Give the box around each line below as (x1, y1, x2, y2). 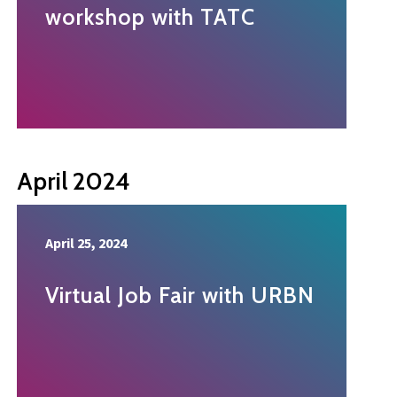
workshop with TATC (45, 4, 255, 31)
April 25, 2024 (45, 234, 127, 253)
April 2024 (17, 166, 130, 197)
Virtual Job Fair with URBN (45, 282, 315, 309)
